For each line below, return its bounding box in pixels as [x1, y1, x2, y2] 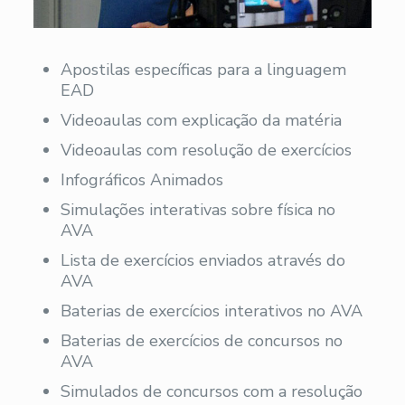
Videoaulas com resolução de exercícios [60, 139, 352, 162]
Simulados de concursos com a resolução [60, 381, 363, 403]
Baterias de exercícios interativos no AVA [60, 300, 363, 323]
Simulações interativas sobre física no [60, 199, 335, 221]
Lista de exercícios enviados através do [60, 250, 345, 272]
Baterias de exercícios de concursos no [60, 330, 343, 353]
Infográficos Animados [60, 169, 223, 192]
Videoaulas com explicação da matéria [60, 109, 342, 132]
